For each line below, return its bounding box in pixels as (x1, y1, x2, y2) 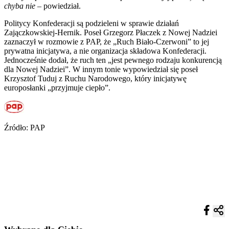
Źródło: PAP (4, 123, 45, 132)
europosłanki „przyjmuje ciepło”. (4, 83, 110, 92)
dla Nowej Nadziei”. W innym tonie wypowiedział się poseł (4, 64, 198, 74)
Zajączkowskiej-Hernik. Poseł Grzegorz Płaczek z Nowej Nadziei (4, 28, 217, 37)
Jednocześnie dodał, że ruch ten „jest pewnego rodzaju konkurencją (4, 55, 222, 64)
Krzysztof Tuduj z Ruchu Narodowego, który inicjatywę (4, 74, 187, 83)
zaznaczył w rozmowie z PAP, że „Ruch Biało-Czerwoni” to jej (4, 37, 209, 46)
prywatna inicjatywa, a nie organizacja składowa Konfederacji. (4, 46, 207, 55)
